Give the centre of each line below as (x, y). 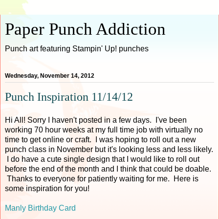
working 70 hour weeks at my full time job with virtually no (104, 130)
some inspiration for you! (47, 188)
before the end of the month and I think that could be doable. (108, 169)
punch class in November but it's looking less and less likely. (109, 149)
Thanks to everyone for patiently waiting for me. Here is (102, 178)
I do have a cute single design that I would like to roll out (102, 159)
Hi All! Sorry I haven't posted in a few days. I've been (96, 120)
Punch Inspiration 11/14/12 (69, 97)
